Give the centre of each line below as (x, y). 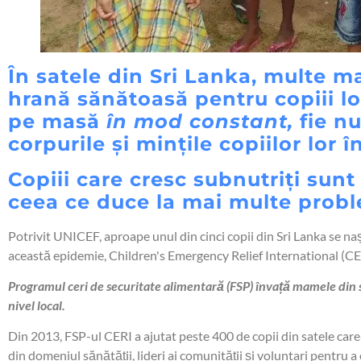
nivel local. (37, 305)
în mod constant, (200, 121)
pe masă (57, 121)
